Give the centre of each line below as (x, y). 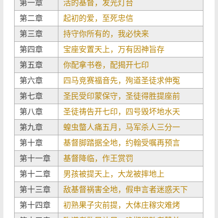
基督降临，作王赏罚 (99, 158)
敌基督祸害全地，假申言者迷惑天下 (126, 189)
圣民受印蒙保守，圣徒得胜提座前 (122, 96)
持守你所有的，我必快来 (106, 34)
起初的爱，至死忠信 (99, 18)
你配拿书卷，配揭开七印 (106, 65)
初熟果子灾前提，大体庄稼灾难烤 (122, 205)
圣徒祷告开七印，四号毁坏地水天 (122, 111)
